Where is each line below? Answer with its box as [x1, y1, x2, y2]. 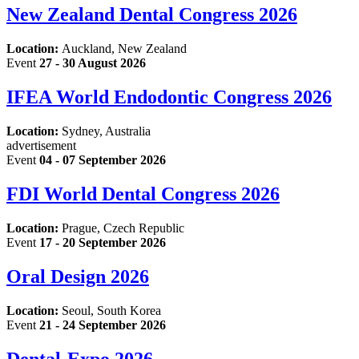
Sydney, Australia [62, 124, 151, 139]
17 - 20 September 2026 [39, 235, 166, 249]
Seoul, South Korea [62, 303, 161, 317]
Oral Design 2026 [6, 265, 149, 287]
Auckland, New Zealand [62, 42, 187, 56]
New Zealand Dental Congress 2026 [6, 4, 297, 26]
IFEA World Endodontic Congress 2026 [6, 87, 332, 108]
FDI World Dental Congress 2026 [6, 184, 280, 205]
